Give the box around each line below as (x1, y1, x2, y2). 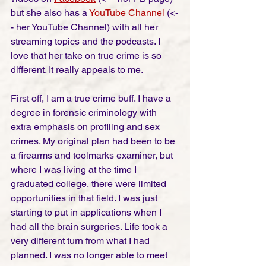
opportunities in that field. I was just (11, 192, 160, 204)
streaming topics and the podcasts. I (11, 36, 163, 47)
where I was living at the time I (11, 164, 139, 176)
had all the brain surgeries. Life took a (11, 221, 170, 233)
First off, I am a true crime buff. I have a (11, 93, 173, 104)
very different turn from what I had (11, 235, 152, 247)
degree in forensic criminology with (11, 107, 159, 119)
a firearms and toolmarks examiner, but (11, 150, 175, 161)
